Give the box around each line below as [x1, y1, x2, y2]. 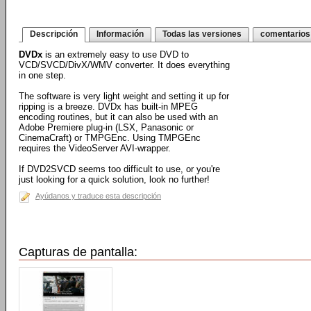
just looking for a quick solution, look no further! [19, 174, 210, 185]
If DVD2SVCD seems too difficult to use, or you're [19, 164, 220, 174]
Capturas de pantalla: [19, 245, 137, 259]
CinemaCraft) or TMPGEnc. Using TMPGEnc [19, 133, 201, 143]
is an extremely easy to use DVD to [42, 49, 189, 60]
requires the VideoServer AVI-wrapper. [19, 143, 171, 153]
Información [96, 29, 144, 39]
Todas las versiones [162, 29, 242, 39]
